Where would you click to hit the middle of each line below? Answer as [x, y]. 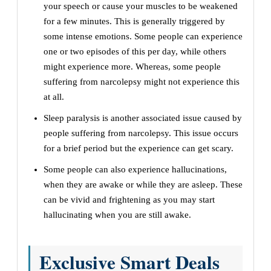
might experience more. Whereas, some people [132, 67]
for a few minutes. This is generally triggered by [134, 21]
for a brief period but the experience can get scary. [139, 149]
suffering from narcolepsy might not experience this [142, 82]
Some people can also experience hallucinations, [135, 170]
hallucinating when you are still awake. [117, 215]
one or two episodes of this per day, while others [135, 52]
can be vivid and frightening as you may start [129, 200]
